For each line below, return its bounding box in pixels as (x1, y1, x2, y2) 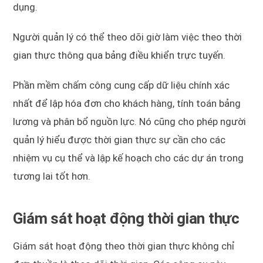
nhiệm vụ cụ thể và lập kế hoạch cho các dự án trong (13, 152, 244, 164)
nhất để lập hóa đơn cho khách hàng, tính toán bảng (13, 97, 241, 110)
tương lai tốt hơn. (13, 170, 91, 183)
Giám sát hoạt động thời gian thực (13, 210, 240, 228)
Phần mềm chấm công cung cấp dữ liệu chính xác (13, 79, 230, 92)
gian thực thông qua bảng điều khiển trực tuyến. (13, 49, 226, 62)
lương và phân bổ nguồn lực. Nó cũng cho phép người (13, 116, 247, 128)
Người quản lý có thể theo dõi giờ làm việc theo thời (13, 31, 242, 43)
